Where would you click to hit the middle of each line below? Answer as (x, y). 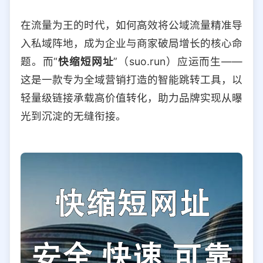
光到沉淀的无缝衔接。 (73, 116)
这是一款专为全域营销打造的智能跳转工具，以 (131, 79)
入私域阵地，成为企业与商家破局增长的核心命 (131, 43)
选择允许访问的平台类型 (59, 9)
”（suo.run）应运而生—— (178, 61)
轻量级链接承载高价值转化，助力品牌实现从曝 (131, 97)
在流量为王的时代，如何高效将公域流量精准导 (131, 25)
